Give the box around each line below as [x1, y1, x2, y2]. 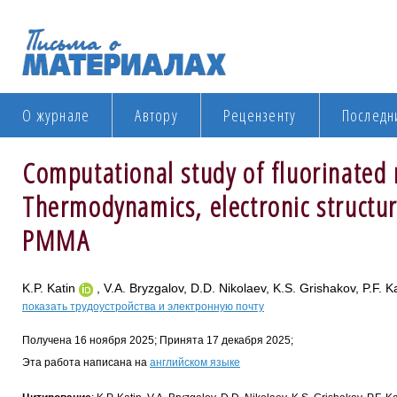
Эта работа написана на [22, 356, 150, 370]
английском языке [150, 356, 240, 370]
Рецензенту [222, 105, 297, 126]
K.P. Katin [22, 281, 79, 296]
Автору [135, 105, 178, 126]
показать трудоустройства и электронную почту [22, 300, 264, 314]
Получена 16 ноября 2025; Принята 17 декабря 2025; [22, 334, 293, 347]
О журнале [22, 105, 90, 126]
